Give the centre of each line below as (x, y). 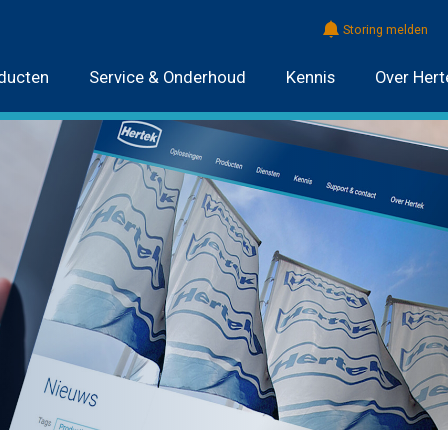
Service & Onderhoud (167, 77)
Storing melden (385, 30)
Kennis (310, 77)
